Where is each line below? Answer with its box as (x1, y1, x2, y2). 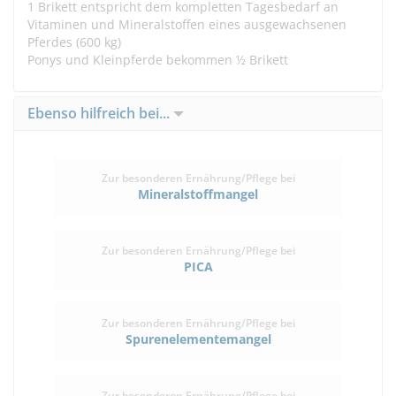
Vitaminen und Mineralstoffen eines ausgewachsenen (27, 16, 346, 33)
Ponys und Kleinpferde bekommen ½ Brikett (27, 51, 288, 68)
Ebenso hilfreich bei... (27, 103, 173, 123)
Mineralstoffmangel (138, 186, 258, 202)
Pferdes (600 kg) (27, 34, 121, 50)
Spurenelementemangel (125, 331, 271, 347)
